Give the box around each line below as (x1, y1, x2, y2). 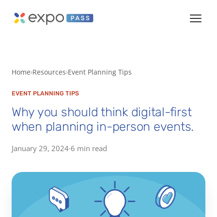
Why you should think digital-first (12, 104, 192, 119)
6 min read (71, 143, 107, 153)
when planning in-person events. (12, 119, 194, 134)
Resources (32, 67, 66, 77)
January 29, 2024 (12, 143, 69, 153)
